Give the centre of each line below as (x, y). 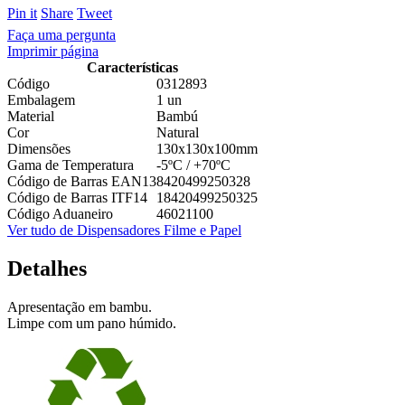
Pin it (22, 13)
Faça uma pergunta (61, 34)
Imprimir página (53, 51)
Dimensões (39, 148)
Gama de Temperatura (71, 165)
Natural (178, 132)
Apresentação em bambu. (80, 306)
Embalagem (41, 99)
